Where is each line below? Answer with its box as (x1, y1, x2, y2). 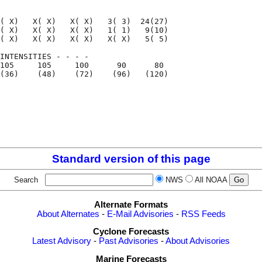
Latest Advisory (32, 236, 91, 246)
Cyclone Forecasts (93, 227, 169, 237)
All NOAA (194, 175, 227, 185)
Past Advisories (99, 236, 158, 246)
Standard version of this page (51, 153, 211, 166)
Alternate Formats (94, 199, 168, 209)
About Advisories (166, 236, 230, 246)
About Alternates (36, 209, 99, 219)
